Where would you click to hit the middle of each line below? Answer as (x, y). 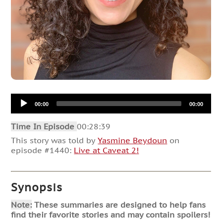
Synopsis (37, 187)
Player (23, 108)
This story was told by (55, 140)
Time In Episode (44, 126)
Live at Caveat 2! (107, 150)
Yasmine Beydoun (133, 140)
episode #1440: (43, 150)
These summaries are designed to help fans (119, 205)
